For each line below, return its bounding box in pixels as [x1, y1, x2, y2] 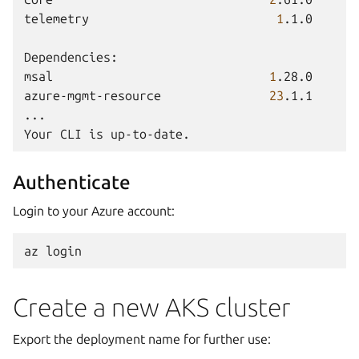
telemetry [24, 11, 89, 26]
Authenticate [13, 171, 131, 193]
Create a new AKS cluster [13, 292, 291, 321]
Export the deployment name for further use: [13, 332, 271, 346]
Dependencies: [24, 50, 118, 64]
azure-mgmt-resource [24, 88, 161, 103]
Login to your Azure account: [13, 204, 175, 218]
